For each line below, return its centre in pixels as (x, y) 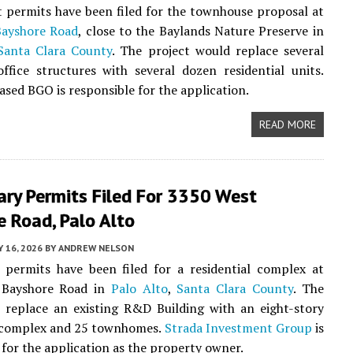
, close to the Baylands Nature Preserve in (201, 31)
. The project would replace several (218, 50)
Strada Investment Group (238, 328)
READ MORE (287, 124)
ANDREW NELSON (96, 248)
